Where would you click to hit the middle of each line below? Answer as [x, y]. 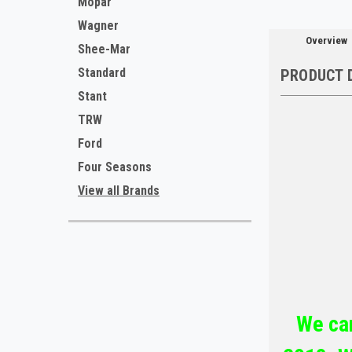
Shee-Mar [104, 49]
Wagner [98, 26]
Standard [102, 73]
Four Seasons [115, 167]
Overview [326, 41]
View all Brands [119, 191]
